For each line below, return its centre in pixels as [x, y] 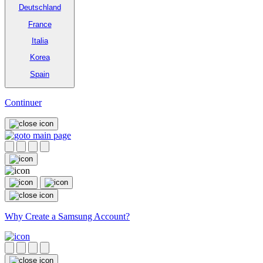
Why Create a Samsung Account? [67, 217]
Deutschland [40, 8]
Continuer [23, 102]
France [40, 24]
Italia [40, 41]
